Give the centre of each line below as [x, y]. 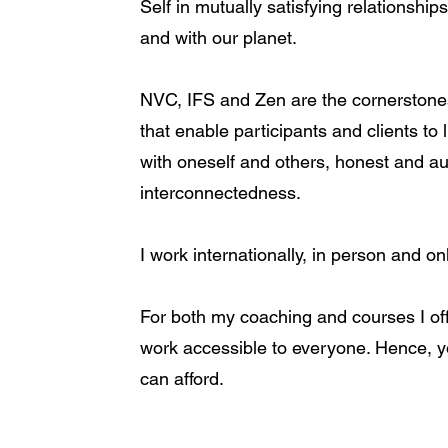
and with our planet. [219, 37]
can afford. [182, 378]
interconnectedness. [221, 192]
